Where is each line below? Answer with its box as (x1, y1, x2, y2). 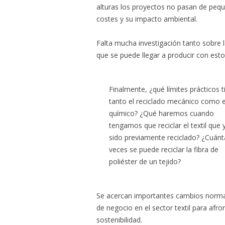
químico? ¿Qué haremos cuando (109, 108, 214, 119)
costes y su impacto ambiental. (96, 14, 197, 24)
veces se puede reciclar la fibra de (109, 145, 218, 155)
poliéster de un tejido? (109, 157, 181, 167)
